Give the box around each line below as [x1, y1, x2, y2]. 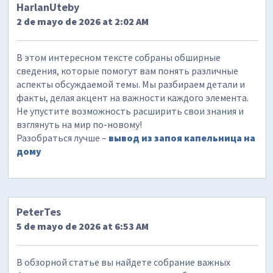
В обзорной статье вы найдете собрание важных [16, 256, 231, 269]
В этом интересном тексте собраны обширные [16, 51, 221, 63]
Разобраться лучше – [16, 131, 109, 144]
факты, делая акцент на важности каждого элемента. [16, 91, 249, 104]
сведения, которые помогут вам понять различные [16, 64, 239, 77]
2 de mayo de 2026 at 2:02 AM [16, 15, 149, 27]
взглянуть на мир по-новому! [16, 118, 143, 130]
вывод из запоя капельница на [108, 131, 256, 144]
